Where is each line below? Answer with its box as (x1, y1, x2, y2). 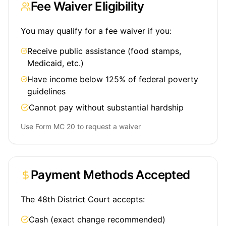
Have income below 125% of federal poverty (27, 74, 199, 84)
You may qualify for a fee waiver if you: (21, 26, 172, 36)
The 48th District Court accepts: (21, 194, 145, 204)
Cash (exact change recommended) (29, 214, 165, 224)
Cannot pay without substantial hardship (29, 102, 184, 112)
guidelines (27, 86, 66, 96)
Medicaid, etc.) (27, 58, 84, 68)
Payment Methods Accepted (31, 167, 190, 182)
